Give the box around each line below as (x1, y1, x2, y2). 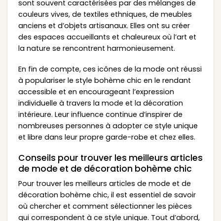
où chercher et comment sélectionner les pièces (18, 201, 192, 212)
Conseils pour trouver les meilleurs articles (18, 151, 203, 164)
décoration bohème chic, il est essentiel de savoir (18, 190, 196, 200)
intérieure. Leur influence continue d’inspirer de (18, 110, 183, 120)
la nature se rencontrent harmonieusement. (18, 43, 175, 54)
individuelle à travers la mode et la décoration (18, 98, 183, 109)
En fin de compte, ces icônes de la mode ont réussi (18, 64, 202, 74)
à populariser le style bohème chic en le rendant (18, 75, 191, 86)
